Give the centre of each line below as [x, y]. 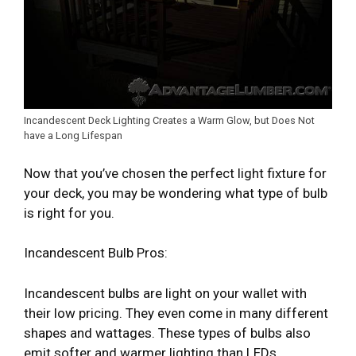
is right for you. [69, 213]
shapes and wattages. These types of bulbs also [167, 333]
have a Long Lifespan [73, 136]
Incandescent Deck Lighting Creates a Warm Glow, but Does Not [169, 121]
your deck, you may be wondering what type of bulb [176, 193]
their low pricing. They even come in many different [176, 313]
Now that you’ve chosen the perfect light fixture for [175, 173]
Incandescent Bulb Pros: [96, 253]
